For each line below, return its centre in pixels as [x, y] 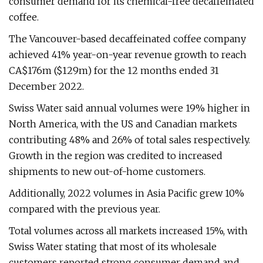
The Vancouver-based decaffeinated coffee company [127, 39]
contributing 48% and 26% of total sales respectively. [129, 140]
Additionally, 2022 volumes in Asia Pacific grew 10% [127, 193]
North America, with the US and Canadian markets [123, 124]
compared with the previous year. [85, 209]
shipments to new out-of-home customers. [107, 171]
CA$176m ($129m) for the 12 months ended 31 [114, 70]
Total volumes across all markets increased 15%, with [128, 231]
